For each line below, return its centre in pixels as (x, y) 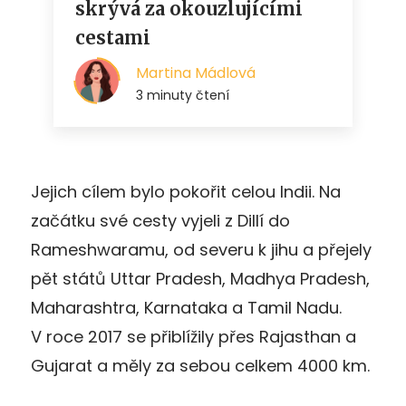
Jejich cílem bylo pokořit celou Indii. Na (186, 191)
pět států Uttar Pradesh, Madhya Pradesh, (200, 278)
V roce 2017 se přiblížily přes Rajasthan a (193, 336)
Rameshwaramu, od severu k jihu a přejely (201, 249)
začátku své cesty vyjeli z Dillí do (160, 220)
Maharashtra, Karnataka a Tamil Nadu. (186, 307)
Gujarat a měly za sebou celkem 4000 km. (200, 365)
